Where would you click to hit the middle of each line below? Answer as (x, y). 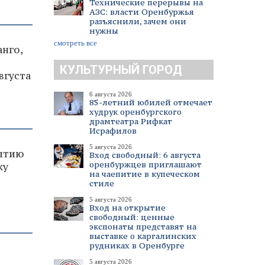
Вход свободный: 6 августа (145, 155)
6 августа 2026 (111, 94)
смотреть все (75, 43)
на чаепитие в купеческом (145, 174)
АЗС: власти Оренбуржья (142, 12)
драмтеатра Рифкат (131, 121)
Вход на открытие (127, 208)
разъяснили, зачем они (138, 21)
